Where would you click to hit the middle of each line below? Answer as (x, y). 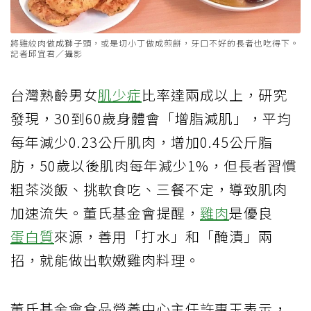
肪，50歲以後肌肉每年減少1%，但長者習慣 (153, 165)
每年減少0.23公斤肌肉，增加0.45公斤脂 (142, 142)
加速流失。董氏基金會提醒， (105, 212)
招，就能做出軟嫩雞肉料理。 (105, 260)
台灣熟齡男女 (54, 94)
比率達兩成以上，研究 (215, 94)
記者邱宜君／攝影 (47, 53)
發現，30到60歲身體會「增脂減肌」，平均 (151, 118)
